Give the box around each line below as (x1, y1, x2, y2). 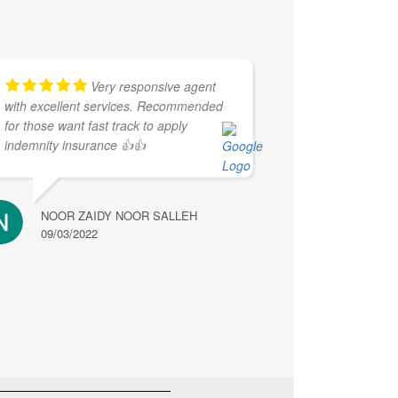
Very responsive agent (91, 77, 217, 95)
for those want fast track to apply (4, 116, 188, 134)
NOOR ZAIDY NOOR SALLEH (41, 207, 198, 224)
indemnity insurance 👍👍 (4, 136, 147, 154)
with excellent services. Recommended (4, 97, 224, 115)
